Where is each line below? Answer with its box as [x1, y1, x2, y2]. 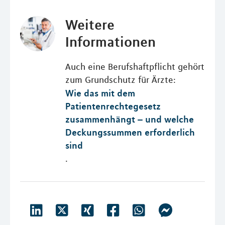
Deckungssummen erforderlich [65, 126, 195, 138]
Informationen [65, 33, 156, 50]
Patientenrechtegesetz [65, 100, 161, 111]
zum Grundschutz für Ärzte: [65, 74, 176, 85]
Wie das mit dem [65, 87, 135, 98]
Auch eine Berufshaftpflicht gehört [65, 61, 204, 72]
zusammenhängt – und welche [65, 113, 194, 125]
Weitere [65, 16, 115, 33]
